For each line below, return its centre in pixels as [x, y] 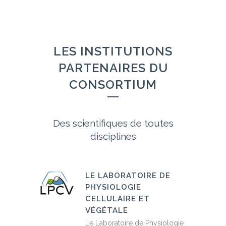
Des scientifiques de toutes [113, 123]
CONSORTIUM [113, 85]
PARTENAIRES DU [113, 68]
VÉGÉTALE [107, 211]
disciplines [113, 136]
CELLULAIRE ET [118, 199]
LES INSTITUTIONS [113, 51]
